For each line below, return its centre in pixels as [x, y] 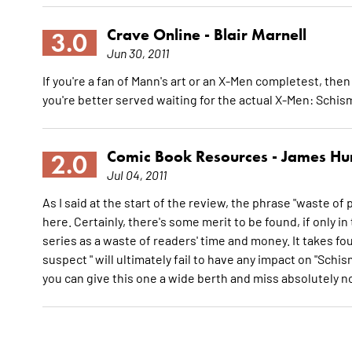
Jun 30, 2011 [137, 53]
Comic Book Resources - [194, 157]
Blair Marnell [260, 35]
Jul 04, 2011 [136, 175]
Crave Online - [160, 35]
